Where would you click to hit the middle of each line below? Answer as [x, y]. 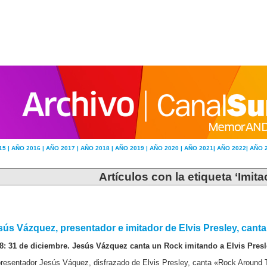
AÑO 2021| [201, 148]
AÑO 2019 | [132, 148]
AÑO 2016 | [29, 148]
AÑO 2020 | [167, 148]
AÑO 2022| [233, 148]
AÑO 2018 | [98, 148]
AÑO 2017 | [63, 148]
